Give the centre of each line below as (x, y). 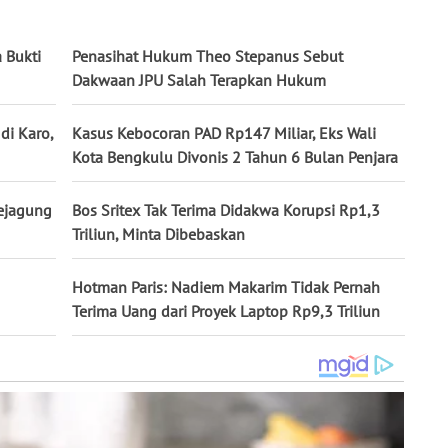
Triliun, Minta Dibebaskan (158, 234)
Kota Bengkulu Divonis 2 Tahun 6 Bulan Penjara (235, 157)
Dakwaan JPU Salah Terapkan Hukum (199, 80)
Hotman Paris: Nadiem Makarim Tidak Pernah (226, 287)
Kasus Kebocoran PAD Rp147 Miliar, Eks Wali (224, 133)
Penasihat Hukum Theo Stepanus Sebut (207, 56)
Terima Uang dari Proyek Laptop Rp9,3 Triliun (226, 311)
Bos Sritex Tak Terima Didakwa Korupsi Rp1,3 (226, 210)
